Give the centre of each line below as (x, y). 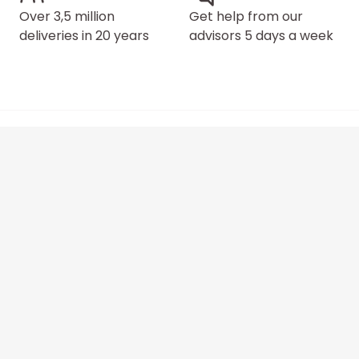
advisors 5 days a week (261, 36)
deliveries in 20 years (84, 36)
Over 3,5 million (67, 16)
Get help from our (246, 16)
